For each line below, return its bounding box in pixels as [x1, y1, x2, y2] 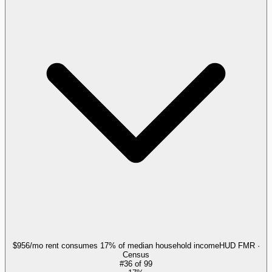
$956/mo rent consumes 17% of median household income [12, 240, 219, 250]
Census [123, 250, 149, 259]
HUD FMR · [219, 240, 260, 250]
